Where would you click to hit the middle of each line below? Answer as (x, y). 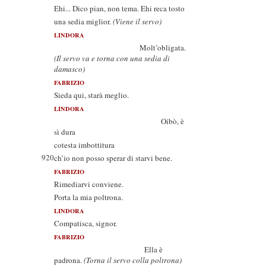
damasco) (69, 69)
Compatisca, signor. (85, 223)
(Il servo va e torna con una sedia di (112, 58)
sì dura (65, 132)
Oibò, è (119, 121)
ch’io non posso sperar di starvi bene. (113, 158)
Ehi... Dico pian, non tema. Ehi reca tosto (119, 8)
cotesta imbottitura (84, 145)
